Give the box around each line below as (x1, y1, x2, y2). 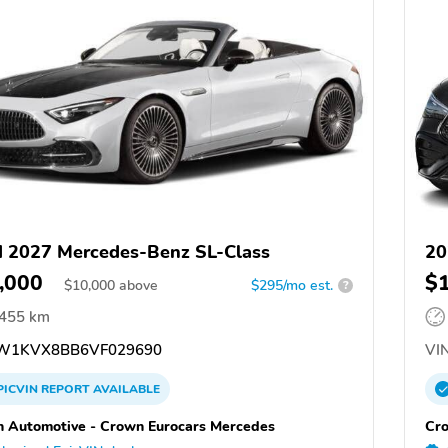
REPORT (41, 380, 90, 397)
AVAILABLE (90, 380, 160, 397)
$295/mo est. (251, 275, 333, 295)
